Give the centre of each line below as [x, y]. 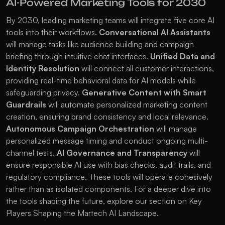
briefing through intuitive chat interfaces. [78, 57]
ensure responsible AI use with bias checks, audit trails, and [108, 165]
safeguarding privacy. [44, 93]
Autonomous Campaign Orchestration [80, 129]
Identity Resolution [43, 69]
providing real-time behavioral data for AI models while [101, 81]
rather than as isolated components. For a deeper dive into [108, 189]
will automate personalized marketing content [127, 105]
